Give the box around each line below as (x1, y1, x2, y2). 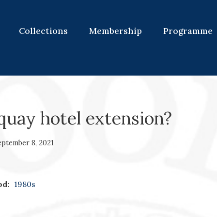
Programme (163, 25, 213, 37)
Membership (89, 25, 142, 37)
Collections (18, 25, 68, 37)
